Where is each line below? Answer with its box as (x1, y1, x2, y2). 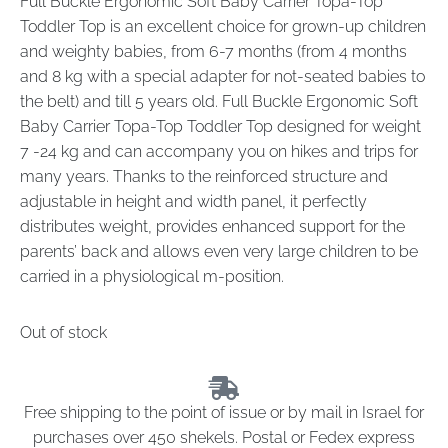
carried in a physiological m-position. (20, 267, 284, 287)
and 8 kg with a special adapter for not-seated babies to (20, 67, 425, 87)
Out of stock (20, 322, 107, 342)
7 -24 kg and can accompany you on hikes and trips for (20, 142, 418, 162)
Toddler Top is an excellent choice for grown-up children (20, 17, 426, 37)
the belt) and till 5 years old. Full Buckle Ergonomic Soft (20, 92, 418, 112)
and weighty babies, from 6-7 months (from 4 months (20, 42, 407, 62)
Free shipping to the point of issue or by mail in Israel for (24, 402, 424, 422)
